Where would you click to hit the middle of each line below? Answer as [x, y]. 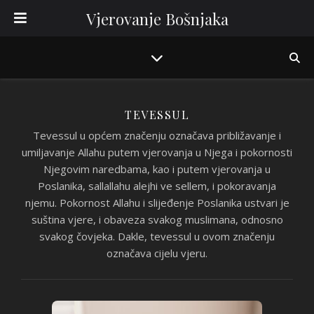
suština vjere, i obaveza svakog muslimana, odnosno [157, 219]
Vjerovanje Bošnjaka [157, 19]
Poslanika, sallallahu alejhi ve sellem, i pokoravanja [157, 186]
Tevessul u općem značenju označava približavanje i [157, 135]
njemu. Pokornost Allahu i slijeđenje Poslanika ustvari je [157, 203]
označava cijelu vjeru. [157, 253]
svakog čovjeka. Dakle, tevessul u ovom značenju [157, 236]
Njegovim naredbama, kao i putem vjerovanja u [157, 169]
